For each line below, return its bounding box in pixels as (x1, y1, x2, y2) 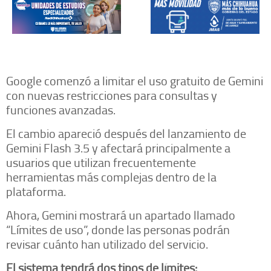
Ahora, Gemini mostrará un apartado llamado (6, 206, 235, 224)
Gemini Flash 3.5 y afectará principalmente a (6, 139, 230, 157)
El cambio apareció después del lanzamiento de (6, 125, 246, 142)
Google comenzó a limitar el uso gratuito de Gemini (6, 72, 263, 90)
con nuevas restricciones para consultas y (6, 87, 217, 104)
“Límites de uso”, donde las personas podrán (6, 221, 230, 238)
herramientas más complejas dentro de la (6, 168, 217, 186)
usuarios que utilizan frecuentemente (6, 154, 196, 171)
